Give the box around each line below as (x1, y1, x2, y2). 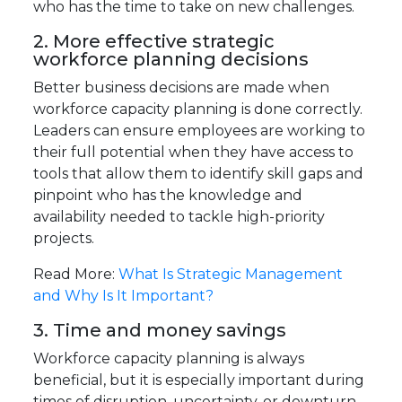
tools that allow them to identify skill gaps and (33, 165, 364, 183)
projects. (33, 230, 95, 248)
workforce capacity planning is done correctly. (33, 100, 363, 118)
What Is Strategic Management (118, 266, 344, 284)
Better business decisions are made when (33, 79, 330, 97)
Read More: (33, 266, 119, 284)
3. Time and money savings (33, 319, 287, 342)
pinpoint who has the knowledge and (33, 187, 303, 205)
